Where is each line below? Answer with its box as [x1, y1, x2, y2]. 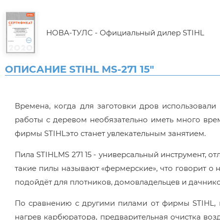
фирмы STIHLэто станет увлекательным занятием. [15, 129, 206, 138]
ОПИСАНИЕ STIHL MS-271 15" [5, 63, 154, 75]
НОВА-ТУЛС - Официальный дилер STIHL [46, 28, 204, 37]
